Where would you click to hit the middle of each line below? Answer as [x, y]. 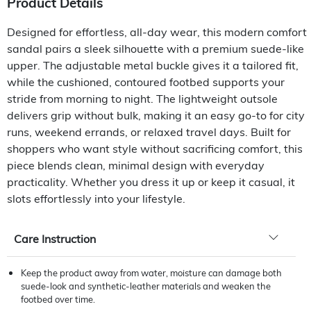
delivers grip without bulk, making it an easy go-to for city [156, 115]
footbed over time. [58, 299]
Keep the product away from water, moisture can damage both [151, 273]
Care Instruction [55, 238]
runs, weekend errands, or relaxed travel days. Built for [149, 132]
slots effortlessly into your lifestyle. [96, 199]
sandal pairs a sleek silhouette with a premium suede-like [155, 49]
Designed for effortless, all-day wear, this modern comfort [157, 32]
